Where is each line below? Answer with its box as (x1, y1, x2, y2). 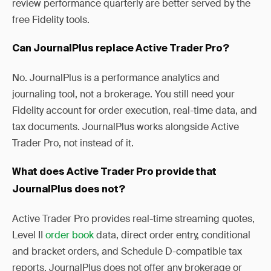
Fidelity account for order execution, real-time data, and (12, 104, 257, 117)
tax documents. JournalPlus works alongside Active (12, 120, 239, 133)
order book (45, 229, 94, 241)
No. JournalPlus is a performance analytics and (12, 71, 220, 84)
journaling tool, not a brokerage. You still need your (12, 88, 235, 100)
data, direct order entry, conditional (94, 229, 250, 241)
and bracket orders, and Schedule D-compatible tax (12, 245, 242, 258)
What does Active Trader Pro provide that (12, 168, 217, 177)
